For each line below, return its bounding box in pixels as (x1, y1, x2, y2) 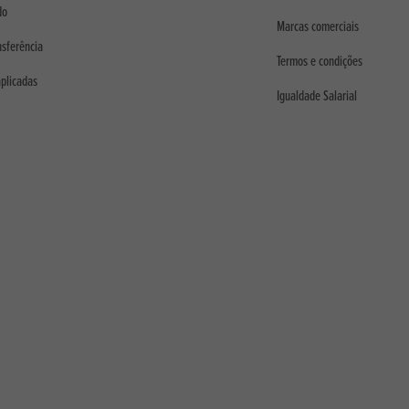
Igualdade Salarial (276, 87, 357, 107)
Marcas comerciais (276, 16, 359, 37)
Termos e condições (276, 52, 362, 72)
